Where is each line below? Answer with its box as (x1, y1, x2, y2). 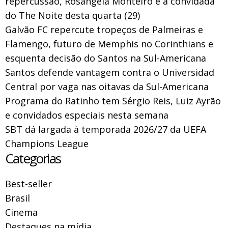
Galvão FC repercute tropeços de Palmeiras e (5, 23, 203, 36)
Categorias (5, 149, 61, 168)
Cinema (5, 206, 38, 219)
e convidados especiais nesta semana (5, 109, 168, 122)
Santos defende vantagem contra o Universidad (5, 66, 214, 79)
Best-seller (5, 178, 52, 190)
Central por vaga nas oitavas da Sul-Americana (5, 80, 209, 93)
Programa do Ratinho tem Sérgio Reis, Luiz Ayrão (5, 95, 221, 107)
